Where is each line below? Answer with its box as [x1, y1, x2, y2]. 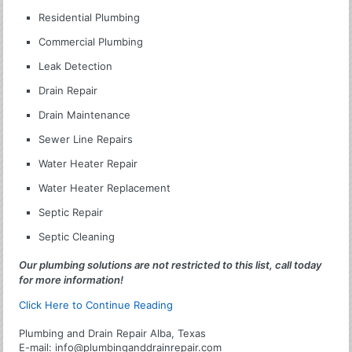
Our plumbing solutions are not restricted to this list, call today [19, 258, 322, 272]
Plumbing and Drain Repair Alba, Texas [19, 327, 207, 340]
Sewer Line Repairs [38, 133, 134, 146]
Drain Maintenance [38, 108, 131, 122]
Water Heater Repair [38, 157, 138, 170]
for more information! [19, 273, 124, 287]
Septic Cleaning [38, 230, 115, 244]
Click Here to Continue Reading [19, 299, 174, 312]
